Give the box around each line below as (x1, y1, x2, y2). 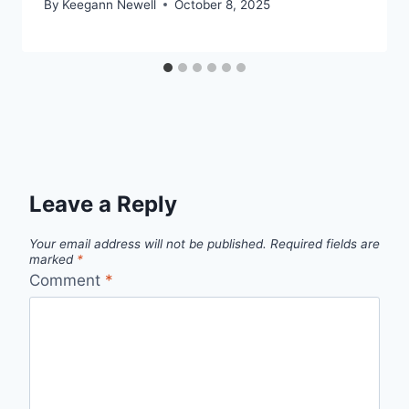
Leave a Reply (29, 190, 177, 217)
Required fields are (270, 236, 380, 251)
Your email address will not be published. (29, 236, 267, 251)
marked (29, 251, 77, 267)
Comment (29, 271, 105, 290)
